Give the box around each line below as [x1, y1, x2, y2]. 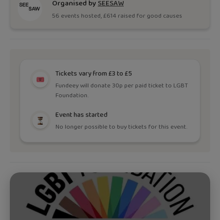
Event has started [55, 110, 108, 120]
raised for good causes [116, 10, 182, 21]
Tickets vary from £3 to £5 [55, 68, 133, 79]
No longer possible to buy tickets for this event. [55, 122, 188, 132]
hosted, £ [80, 10, 107, 21]
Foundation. [55, 90, 89, 101]
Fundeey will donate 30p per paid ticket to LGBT [55, 81, 189, 91]
